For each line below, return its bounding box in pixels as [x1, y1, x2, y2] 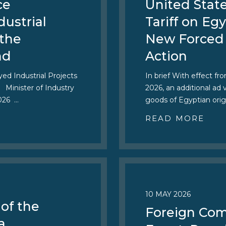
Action [145, 48, 187, 64]
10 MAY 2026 [145, 189, 191, 199]
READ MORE [145, 113, 204, 123]
